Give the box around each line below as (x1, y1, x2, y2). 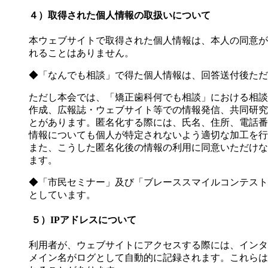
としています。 (29, 189, 96, 200)
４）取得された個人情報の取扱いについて (29, 10, 211, 20)
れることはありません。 (29, 47, 134, 58)
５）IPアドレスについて (29, 215, 136, 226)
